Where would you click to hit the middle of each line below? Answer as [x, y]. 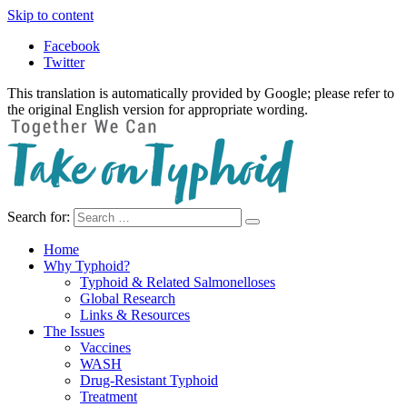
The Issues [74, 331]
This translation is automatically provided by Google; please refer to [201, 93]
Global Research [128, 298]
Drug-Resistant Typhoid [149, 380]
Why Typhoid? [87, 266]
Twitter [64, 62]
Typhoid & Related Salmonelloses [178, 282]
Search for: [39, 217]
